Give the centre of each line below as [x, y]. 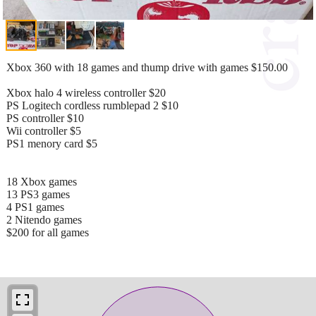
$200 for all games [48, 232]
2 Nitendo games [44, 219]
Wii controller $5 [44, 130]
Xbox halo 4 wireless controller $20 [86, 92]
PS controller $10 [45, 118]
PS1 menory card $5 [52, 143]
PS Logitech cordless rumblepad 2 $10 [92, 105]
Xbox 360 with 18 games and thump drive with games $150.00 [147, 67]
